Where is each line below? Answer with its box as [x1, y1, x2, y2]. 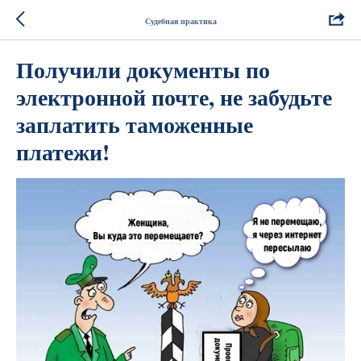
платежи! [16, 135, 110, 168]
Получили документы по [16, 53, 270, 86]
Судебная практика [144, 15, 217, 27]
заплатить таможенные [16, 108, 253, 141]
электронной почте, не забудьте [16, 81, 332, 114]
